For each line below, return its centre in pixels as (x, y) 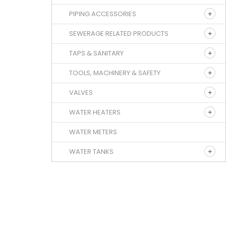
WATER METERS (93, 132)
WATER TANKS (91, 151)
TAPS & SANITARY (96, 53)
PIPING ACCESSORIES (103, 14)
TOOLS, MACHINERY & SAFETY (115, 73)
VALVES (81, 92)
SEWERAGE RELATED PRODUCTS (119, 33)
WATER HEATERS (95, 112)
